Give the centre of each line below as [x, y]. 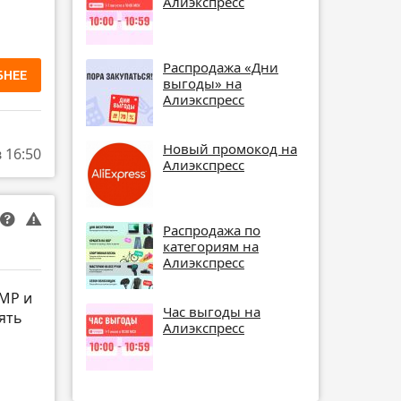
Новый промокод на [230, 148]
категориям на [211, 246]
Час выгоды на [212, 311]
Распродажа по [212, 230]
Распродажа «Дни [221, 67]
